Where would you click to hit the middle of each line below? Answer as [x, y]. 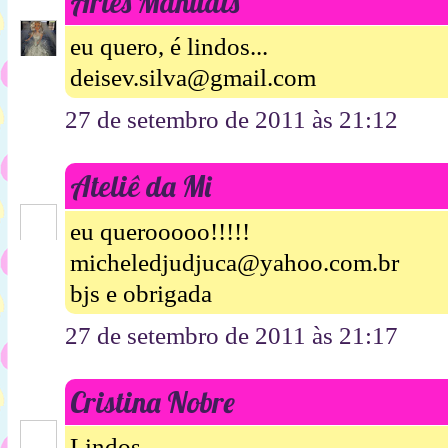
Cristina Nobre [152, 401]
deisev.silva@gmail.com [193, 78]
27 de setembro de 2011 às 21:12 [231, 120]
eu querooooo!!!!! [160, 231]
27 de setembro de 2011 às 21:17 [231, 335]
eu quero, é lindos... [169, 47]
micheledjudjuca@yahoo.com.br [234, 262]
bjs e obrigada [141, 293]
